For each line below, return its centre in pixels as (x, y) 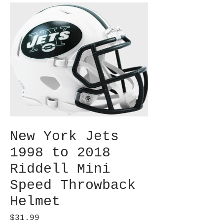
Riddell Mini (60, 169)
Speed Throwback (73, 185)
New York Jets (64, 137)
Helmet (35, 202)
